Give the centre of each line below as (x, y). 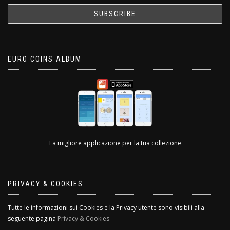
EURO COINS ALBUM (45, 59)
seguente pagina (33, 218)
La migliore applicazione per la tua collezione (115, 143)
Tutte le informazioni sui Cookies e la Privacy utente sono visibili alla (106, 208)
